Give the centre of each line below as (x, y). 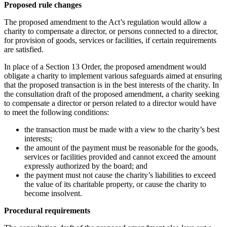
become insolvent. (53, 193)
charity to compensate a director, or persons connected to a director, (111, 31)
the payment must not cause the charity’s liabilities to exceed (120, 175)
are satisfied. (24, 49)
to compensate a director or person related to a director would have (110, 103)
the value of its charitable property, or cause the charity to (115, 184)
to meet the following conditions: (56, 112)
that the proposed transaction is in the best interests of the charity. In (111, 85)
